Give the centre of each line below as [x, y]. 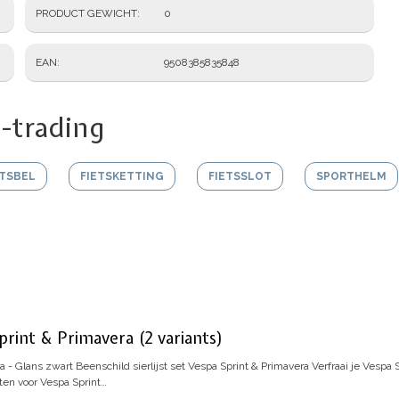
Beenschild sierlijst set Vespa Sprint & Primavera [192, 366]
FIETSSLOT [240, 177]
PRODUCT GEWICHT [86, 14]
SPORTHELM [351, 177]
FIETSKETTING [122, 177]
